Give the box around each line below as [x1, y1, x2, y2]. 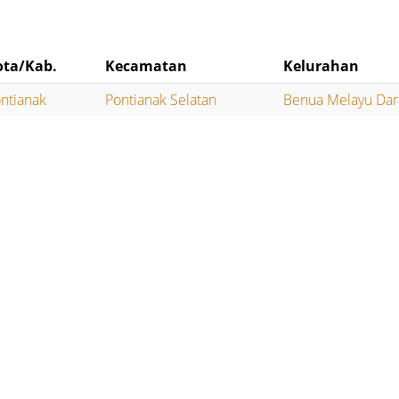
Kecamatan [105, 56, 188, 77]
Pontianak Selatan [105, 90, 217, 110]
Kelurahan [283, 56, 360, 77]
